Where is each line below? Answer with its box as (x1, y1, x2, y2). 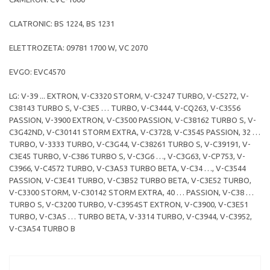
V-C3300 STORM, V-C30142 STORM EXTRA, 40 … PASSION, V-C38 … (9, 188, 254, 197)
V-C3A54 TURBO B (9, 224, 75, 233)
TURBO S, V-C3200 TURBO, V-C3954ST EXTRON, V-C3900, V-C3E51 (9, 200, 248, 209)
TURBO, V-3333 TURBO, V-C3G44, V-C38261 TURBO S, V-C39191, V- (9, 140, 251, 149)
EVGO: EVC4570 (9, 67, 65, 77)
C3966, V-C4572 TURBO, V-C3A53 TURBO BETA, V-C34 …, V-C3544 (9, 164, 246, 173)
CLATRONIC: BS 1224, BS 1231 (9, 19, 115, 28)
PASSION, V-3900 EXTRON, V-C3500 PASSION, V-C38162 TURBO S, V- (9, 116, 256, 125)
